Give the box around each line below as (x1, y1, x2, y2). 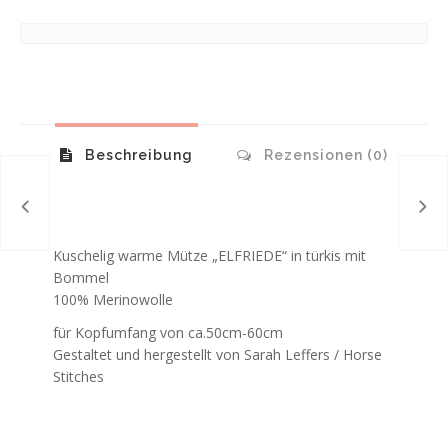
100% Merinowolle (52, 289, 173, 309)
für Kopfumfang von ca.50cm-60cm (52, 323, 283, 343)
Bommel (52, 267, 109, 287)
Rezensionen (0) (260, 146, 388, 163)
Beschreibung (81, 146, 193, 163)
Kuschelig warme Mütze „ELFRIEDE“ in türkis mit (52, 245, 366, 265)
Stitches (52, 367, 104, 387)
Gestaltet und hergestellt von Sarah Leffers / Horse (52, 345, 382, 365)
